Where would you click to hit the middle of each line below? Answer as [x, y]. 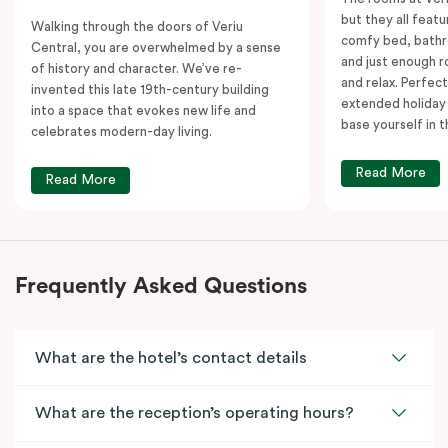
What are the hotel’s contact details [171, 357]
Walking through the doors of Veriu [137, 26]
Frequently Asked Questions [161, 285]
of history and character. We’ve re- [136, 68]
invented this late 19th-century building [150, 89]
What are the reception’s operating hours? [194, 412]
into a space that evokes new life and [143, 110]
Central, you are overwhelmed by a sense [156, 47]
